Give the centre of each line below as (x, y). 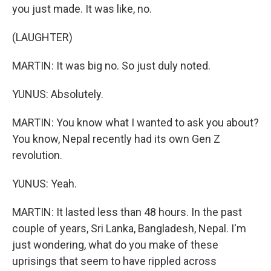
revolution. (37, 155)
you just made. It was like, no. (82, 9)
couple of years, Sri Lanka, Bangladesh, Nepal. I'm (129, 228)
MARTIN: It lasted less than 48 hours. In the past (127, 212)
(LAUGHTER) (42, 37)
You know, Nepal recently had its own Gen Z (116, 139)
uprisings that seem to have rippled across (114, 261)
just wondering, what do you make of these (115, 245)
